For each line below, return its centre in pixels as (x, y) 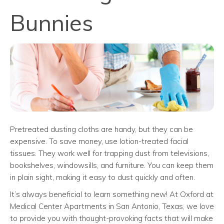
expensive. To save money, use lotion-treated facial (99, 141)
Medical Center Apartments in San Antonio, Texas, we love (112, 206)
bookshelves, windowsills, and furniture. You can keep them (112, 165)
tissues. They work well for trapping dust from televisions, (109, 153)
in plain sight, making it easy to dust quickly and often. (102, 177)
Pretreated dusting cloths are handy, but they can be (101, 129)
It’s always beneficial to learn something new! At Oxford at (112, 194)
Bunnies (51, 22)
